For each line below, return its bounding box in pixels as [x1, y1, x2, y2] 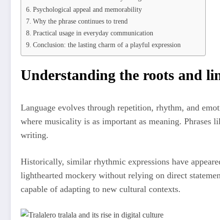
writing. [21, 130, 49, 140]
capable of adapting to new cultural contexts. [21, 184, 181, 194]
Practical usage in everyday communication [32, 29, 153, 37]
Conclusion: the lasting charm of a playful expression [32, 41, 181, 49]
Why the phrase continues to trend [32, 17, 128, 26]
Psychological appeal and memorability [32, 5, 142, 14]
